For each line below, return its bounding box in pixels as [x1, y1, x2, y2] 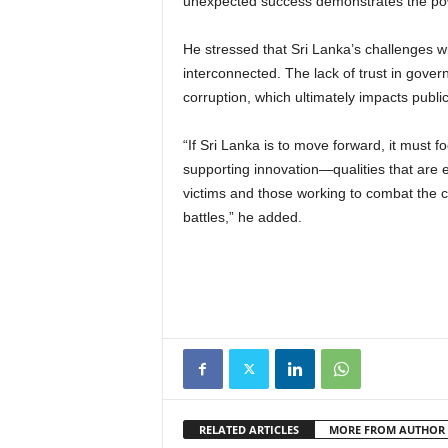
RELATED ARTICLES [198, 422, 299, 437]
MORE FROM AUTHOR [328, 422, 445, 437]
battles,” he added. [182, 209, 302, 225]
